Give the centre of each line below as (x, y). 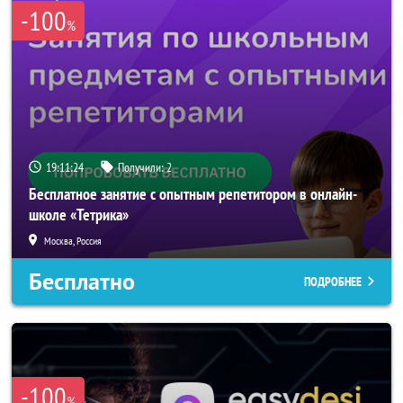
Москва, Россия (73, 241)
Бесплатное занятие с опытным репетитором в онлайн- (193, 194)
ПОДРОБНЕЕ (333, 282)
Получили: (142, 167)
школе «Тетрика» (79, 215)
